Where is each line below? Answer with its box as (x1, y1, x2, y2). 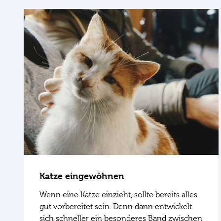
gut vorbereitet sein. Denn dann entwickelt (39, 202, 192, 212)
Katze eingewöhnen (39, 171, 124, 182)
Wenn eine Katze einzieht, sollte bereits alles (39, 190, 197, 200)
